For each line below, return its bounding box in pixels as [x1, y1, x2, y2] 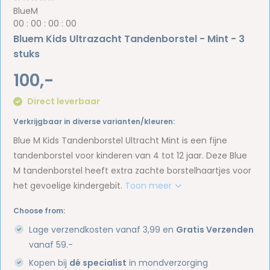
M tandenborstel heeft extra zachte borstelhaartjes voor [13, 164, 252, 177]
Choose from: [13, 205, 66, 216]
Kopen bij [29, 256, 70, 269]
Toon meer [125, 179, 175, 192]
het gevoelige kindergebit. [13, 179, 125, 192]
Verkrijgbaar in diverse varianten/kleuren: [13, 116, 175, 127]
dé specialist [69, 256, 127, 269]
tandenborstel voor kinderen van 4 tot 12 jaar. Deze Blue [13, 149, 248, 162]
